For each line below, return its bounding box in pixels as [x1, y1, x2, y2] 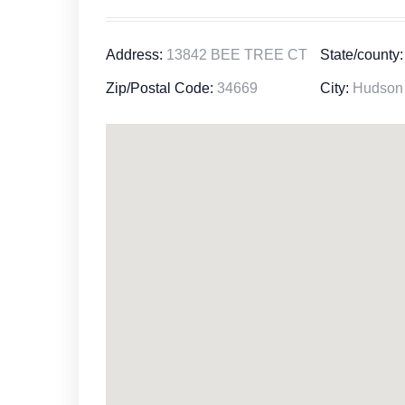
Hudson [348, 80, 403, 96]
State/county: [319, 47, 403, 62]
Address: [106, 47, 163, 62]
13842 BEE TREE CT [163, 47, 307, 62]
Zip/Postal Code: [106, 80, 213, 96]
